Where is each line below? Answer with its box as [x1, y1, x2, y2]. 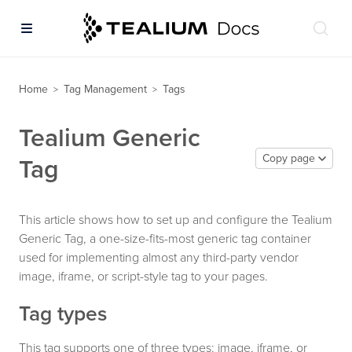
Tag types [19, 301, 107, 327]
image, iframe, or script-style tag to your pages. [19, 269, 268, 284]
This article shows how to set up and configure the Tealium [19, 212, 332, 228]
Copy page [262, 152, 315, 165]
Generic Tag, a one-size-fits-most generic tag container [19, 231, 311, 247]
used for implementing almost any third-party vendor [19, 250, 299, 266]
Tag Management [64, 82, 147, 96]
